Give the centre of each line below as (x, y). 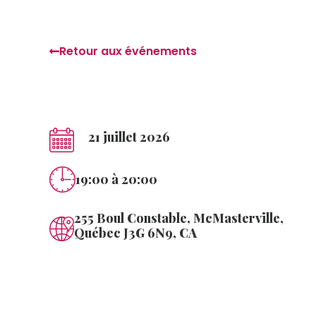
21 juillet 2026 (129, 137)
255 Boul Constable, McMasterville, (179, 218)
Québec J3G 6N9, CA (135, 233)
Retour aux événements (128, 51)
